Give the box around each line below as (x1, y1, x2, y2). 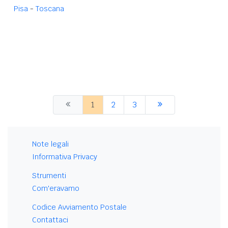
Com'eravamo (32, 183, 79, 193)
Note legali (32, 139, 69, 149)
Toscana (36, 4, 64, 13)
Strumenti (32, 170, 66, 180)
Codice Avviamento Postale (32, 202, 127, 212)
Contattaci (32, 215, 68, 224)
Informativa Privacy (32, 152, 97, 161)
